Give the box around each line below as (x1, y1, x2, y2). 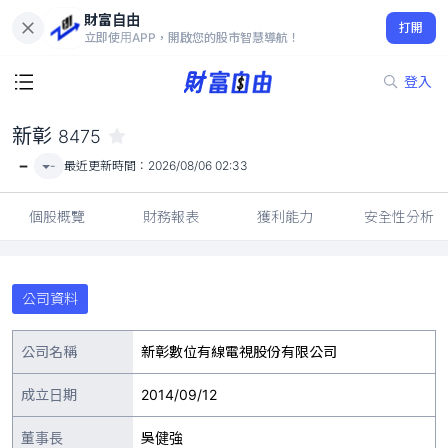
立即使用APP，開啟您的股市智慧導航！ (84, 29, 300, 45)
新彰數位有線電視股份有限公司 (141, 343, 337, 360)
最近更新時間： (64, 158, 149, 173)
